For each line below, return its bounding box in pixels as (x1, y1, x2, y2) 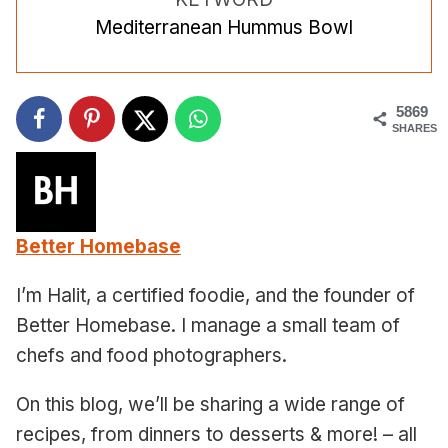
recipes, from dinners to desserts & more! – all (16, 422, 417, 446)
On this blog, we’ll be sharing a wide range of (16, 392, 405, 416)
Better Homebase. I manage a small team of (16, 313, 400, 337)
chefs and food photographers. (16, 343, 287, 367)
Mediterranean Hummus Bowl (95, 15, 353, 39)
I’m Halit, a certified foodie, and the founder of (16, 283, 415, 307)
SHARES (392, 121, 437, 134)
